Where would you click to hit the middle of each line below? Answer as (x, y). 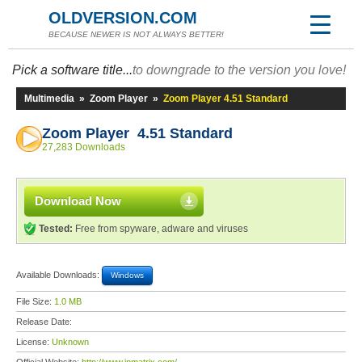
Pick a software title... (72, 70)
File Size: (35, 301)
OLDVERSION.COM (123, 18)
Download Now (78, 201)
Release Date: (45, 322)
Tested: (56, 229)
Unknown (70, 342)
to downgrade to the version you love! (239, 70)
